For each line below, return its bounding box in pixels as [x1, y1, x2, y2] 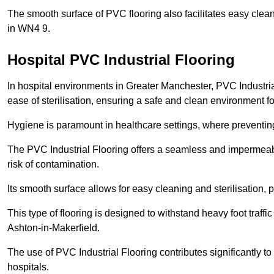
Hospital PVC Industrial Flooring [7, 51, 235, 68]
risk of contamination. [7, 159, 99, 170]
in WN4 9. [7, 23, 50, 34]
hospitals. [7, 262, 49, 273]
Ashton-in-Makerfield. [7, 223, 100, 234]
